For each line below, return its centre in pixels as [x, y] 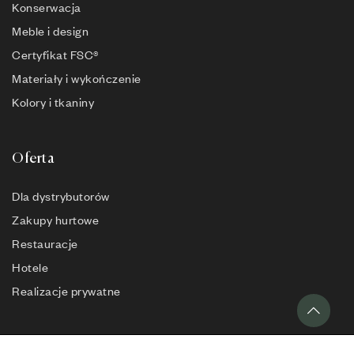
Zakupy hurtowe [55, 219]
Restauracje [45, 243]
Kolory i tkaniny [53, 102]
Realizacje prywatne [66, 290]
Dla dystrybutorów [61, 196]
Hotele [30, 267]
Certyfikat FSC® [55, 54]
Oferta [33, 158]
